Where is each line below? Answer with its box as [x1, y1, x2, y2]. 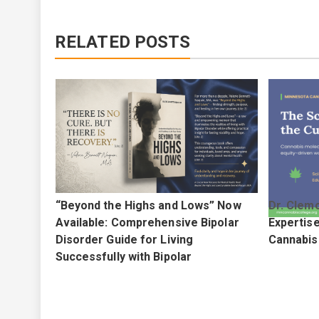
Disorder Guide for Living [55, 233, 194, 246]
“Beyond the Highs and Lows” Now [55, 199, 241, 212]
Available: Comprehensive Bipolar [55, 216, 239, 229]
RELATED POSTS [55, 32, 191, 52]
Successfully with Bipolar [55, 250, 192, 263]
